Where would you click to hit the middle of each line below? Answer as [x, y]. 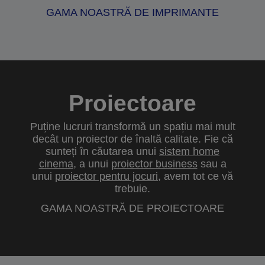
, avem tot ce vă [195, 176]
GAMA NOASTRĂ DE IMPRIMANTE [132, 12]
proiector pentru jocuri [106, 176]
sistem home [189, 151]
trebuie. [132, 189]
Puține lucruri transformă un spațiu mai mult [132, 127]
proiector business [154, 164]
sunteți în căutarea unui [102, 151]
